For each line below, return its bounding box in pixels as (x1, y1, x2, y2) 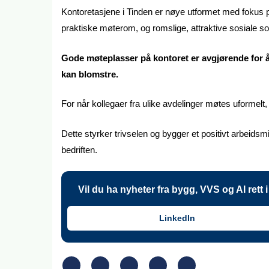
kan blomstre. (61, 68, 118, 79)
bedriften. (61, 144, 97, 155)
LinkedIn (159, 213, 195, 223)
